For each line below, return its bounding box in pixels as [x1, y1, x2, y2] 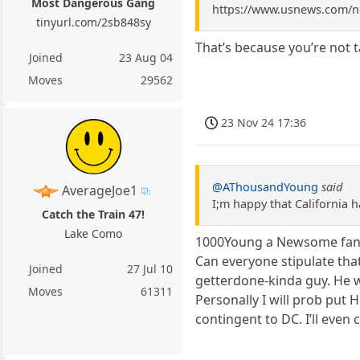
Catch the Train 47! [42, 206, 145, 222]
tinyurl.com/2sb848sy [35, 14, 151, 30]
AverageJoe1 [61, 181, 137, 199]
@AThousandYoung [212, 178, 319, 194]
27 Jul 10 [127, 260, 174, 276]
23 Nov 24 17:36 [221, 114, 307, 130]
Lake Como [64, 225, 123, 241]
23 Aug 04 [119, 49, 174, 65]
